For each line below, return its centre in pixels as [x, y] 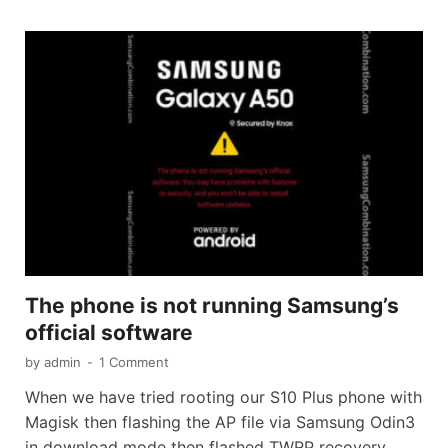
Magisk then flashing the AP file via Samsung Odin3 [220, 422]
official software [109, 333]
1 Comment [134, 362]
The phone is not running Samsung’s [212, 306]
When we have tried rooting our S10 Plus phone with [223, 397]
